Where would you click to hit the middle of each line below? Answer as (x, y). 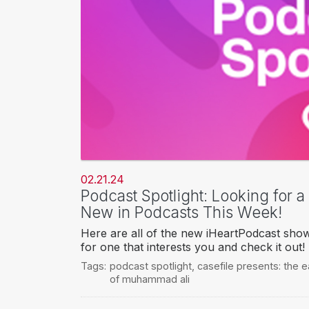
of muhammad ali (149, 279)
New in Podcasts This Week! (181, 212)
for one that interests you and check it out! (193, 247)
